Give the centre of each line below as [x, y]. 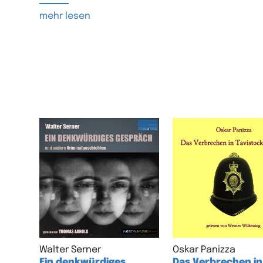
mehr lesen [65, 16]
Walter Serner [70, 250]
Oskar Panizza [204, 250]
